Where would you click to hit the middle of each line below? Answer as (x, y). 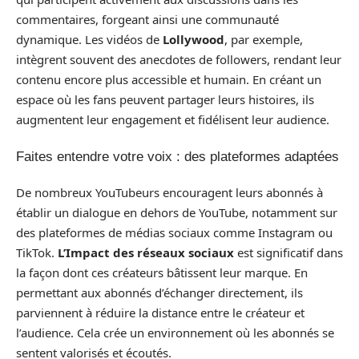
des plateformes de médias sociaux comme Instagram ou (174, 233)
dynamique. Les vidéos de (89, 40)
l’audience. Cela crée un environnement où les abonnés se (175, 333)
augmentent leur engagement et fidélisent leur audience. (173, 120)
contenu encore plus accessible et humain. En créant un (169, 80)
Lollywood (194, 40)
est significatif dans (288, 253)
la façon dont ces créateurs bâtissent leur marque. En (162, 273)
